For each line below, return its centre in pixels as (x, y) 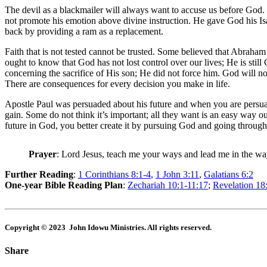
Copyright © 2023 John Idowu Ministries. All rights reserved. (108, 228)
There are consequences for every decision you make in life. (117, 84)
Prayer (43, 154)
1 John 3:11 (177, 175)
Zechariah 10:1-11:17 (168, 185)
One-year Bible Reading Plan (64, 185)
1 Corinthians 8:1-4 (114, 175)
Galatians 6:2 (229, 175)
